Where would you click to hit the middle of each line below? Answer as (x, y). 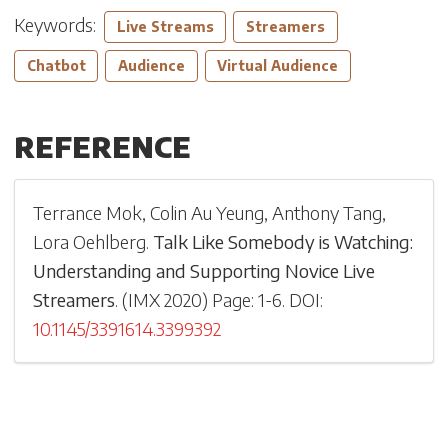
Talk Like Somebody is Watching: (283, 242)
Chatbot (56, 66)
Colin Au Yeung (207, 213)
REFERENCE (102, 147)
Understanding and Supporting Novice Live (204, 271)
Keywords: (59, 24)
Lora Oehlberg (90, 242)
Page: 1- (242, 300)
